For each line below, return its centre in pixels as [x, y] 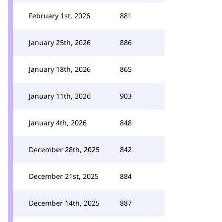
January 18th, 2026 [60, 69]
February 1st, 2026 [59, 16]
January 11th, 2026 [60, 96]
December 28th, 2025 [64, 149]
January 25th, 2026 [60, 42]
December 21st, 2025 [64, 176]
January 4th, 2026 [58, 123]
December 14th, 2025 [64, 203]
